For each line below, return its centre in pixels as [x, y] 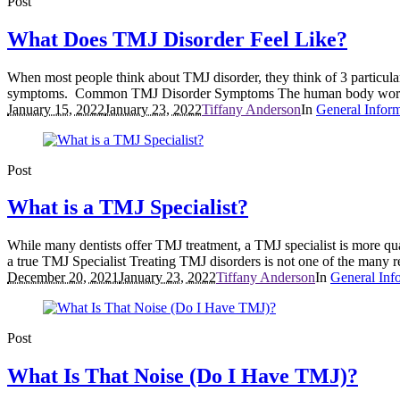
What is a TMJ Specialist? [128, 208]
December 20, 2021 [63, 278]
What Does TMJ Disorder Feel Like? [177, 39]
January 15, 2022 [56, 109]
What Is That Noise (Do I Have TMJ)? [183, 376]
